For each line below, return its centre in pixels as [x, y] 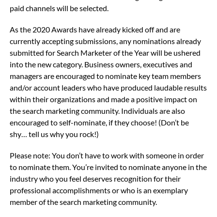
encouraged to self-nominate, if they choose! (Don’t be [99, 123]
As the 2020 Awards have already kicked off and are [95, 30]
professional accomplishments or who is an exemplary [99, 190]
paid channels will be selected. [60, 8]
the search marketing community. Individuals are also [97, 111]
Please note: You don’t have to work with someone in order [107, 155]
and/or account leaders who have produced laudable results [108, 88]
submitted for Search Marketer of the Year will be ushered [105, 53]
